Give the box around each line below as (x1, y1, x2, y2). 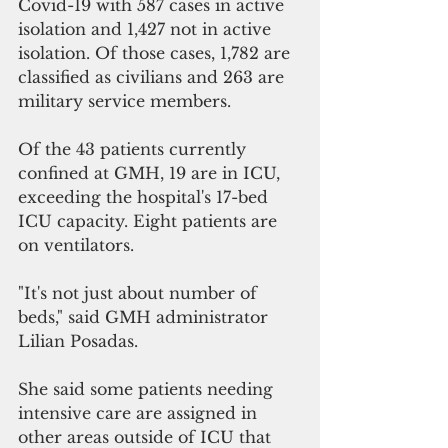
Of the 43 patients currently (18, 138, 251, 159)
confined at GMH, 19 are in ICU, (18, 162, 285, 183)
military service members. (18, 90, 231, 111)
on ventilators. (18, 234, 134, 255)
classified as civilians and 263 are (18, 66, 289, 87)
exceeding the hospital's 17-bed (18, 186, 273, 207)
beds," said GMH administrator (18, 306, 273, 327)
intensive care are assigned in (18, 402, 262, 423)
